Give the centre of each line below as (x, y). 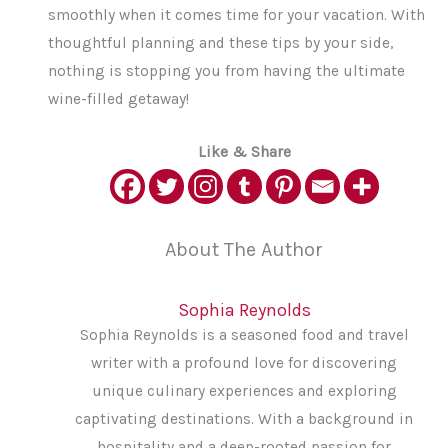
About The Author (244, 249)
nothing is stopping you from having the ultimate (227, 70)
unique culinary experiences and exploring (244, 391)
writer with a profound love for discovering (244, 363)
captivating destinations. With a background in (244, 419)
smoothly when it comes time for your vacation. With (237, 14)
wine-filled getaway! (119, 98)
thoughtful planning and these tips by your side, (221, 42)
